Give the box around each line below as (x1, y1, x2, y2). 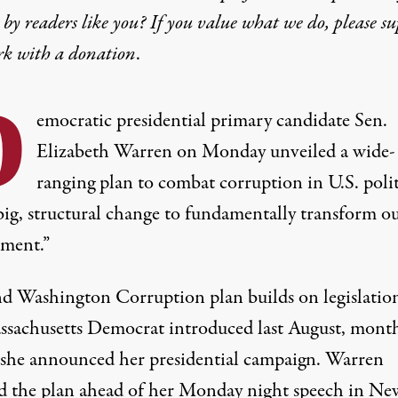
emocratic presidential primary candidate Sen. (36, 107, 387, 135)
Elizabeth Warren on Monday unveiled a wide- (36, 138, 395, 166)
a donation (54, 40, 136, 68)
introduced (168, 314, 253, 343)
